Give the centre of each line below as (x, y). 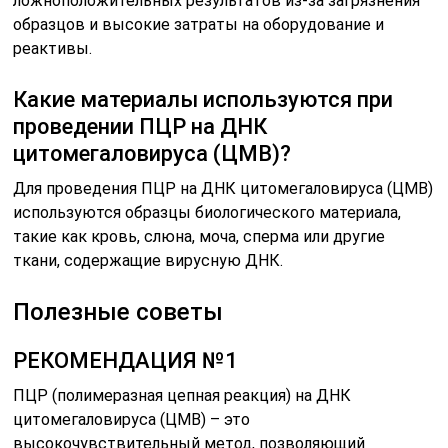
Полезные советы (118, 312)
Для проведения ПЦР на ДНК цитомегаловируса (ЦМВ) (223, 188)
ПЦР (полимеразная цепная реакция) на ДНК (182, 395)
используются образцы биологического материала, (207, 212)
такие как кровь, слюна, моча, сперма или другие (199, 236)
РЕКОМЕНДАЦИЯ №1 (126, 360)
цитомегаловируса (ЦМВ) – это (132, 419)
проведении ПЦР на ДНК (140, 126)
